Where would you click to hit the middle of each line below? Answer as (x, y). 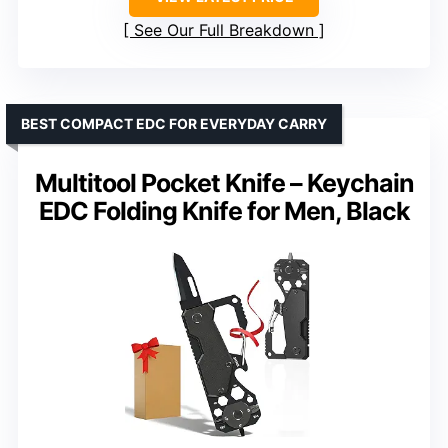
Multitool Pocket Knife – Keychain (224, 182)
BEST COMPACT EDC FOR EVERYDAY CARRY (174, 123)
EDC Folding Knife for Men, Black (224, 210)
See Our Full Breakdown (224, 29)
